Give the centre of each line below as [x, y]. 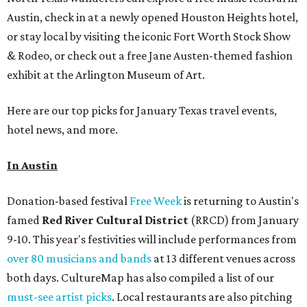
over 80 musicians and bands [79, 258]
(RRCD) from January [245, 220]
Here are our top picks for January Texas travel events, [142, 110]
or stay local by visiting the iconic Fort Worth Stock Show [149, 36]
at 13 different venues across [223, 258]
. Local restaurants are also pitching [202, 297]
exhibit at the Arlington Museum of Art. [106, 75]
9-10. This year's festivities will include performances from [152, 239]
